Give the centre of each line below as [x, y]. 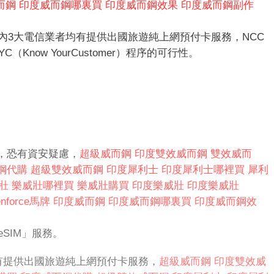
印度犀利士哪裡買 [203, 170]
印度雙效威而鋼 [171, 154]
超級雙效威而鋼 [67, 170]
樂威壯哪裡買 [43, 186]
